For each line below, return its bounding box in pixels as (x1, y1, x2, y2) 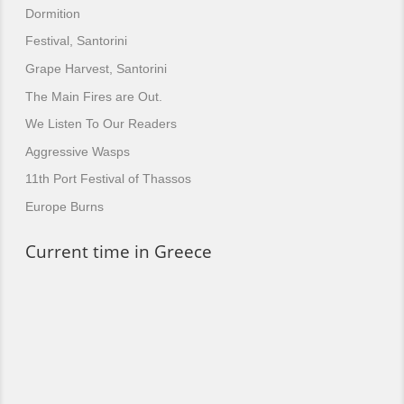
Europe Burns (25, 199, 104, 215)
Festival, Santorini (25, 33, 127, 49)
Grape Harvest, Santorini (25, 60, 167, 76)
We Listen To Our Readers (25, 116, 177, 132)
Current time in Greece (25, 238, 212, 263)
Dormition (25, 5, 80, 21)
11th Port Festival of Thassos (25, 171, 191, 187)
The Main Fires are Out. (25, 88, 162, 104)
